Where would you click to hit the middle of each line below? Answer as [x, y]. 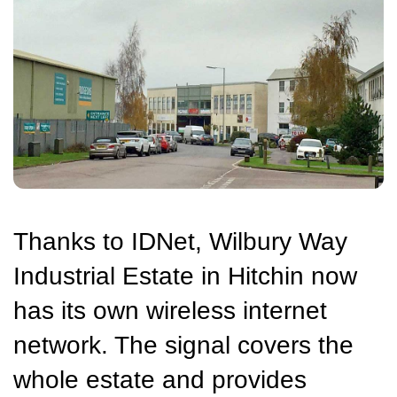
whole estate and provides [160, 379]
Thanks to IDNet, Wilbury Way [180, 241]
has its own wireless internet [170, 310]
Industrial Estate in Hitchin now [185, 276]
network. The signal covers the [183, 345]
